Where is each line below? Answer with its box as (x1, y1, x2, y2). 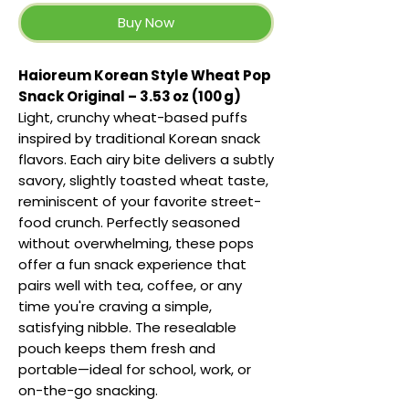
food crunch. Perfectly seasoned (18, 213, 240, 233)
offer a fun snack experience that (18, 255, 246, 275)
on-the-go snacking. (18, 381, 158, 401)
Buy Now (118, 13, 174, 33)
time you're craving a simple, (18, 297, 212, 317)
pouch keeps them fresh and (18, 339, 215, 359)
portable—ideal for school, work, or (18, 360, 251, 380)
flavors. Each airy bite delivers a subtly (18, 150, 274, 170)
